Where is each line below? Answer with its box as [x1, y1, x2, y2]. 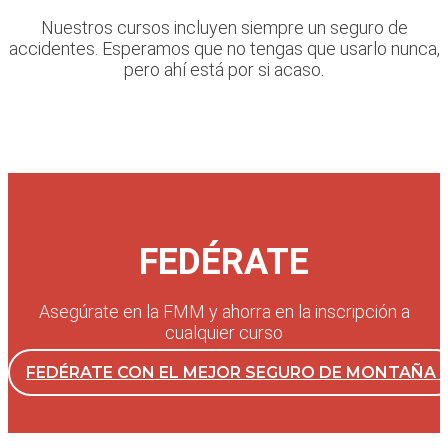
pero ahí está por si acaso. [124, 59, 324, 81]
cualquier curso [165, 322, 283, 344]
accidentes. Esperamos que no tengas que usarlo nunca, [8, 38, 440, 60]
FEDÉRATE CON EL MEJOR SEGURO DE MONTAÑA [26, 363, 436, 383]
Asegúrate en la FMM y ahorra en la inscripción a [38, 301, 410, 323]
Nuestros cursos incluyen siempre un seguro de [40, 17, 408, 39]
